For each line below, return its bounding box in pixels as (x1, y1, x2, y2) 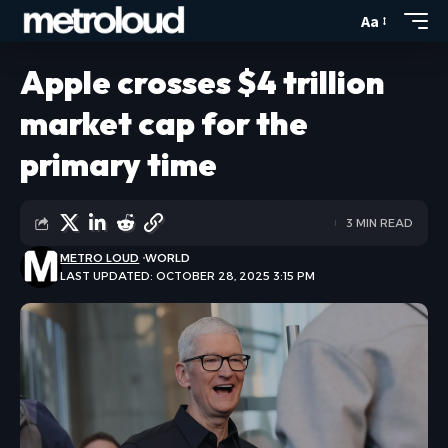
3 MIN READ (346, 216, 413, 230)
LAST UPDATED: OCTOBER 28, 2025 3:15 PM (60, 269, 316, 283)
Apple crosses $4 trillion (20, 62, 385, 102)
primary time (20, 144, 217, 184)
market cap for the (20, 103, 308, 143)
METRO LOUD (60, 251, 140, 265)
